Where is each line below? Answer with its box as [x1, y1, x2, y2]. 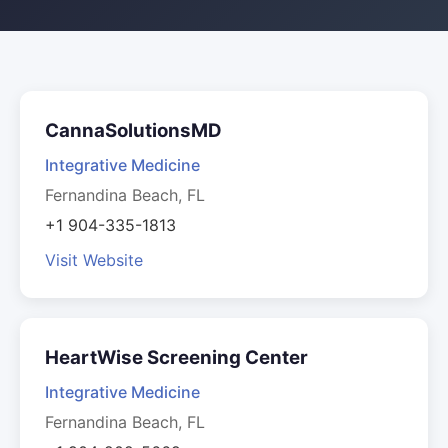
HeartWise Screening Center [45, 346, 308, 369]
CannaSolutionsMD [45, 119, 222, 142]
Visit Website [45, 250, 143, 270]
